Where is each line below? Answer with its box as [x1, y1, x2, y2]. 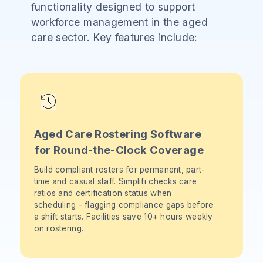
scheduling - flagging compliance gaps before [33, 200, 214, 210]
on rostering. [33, 223, 84, 233]
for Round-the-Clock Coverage [33, 143, 204, 156]
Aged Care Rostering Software [33, 127, 201, 140]
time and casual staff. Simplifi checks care [33, 176, 197, 186]
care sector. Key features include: [31, 31, 198, 43]
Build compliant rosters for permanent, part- [33, 164, 205, 174]
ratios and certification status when [33, 188, 172, 198]
